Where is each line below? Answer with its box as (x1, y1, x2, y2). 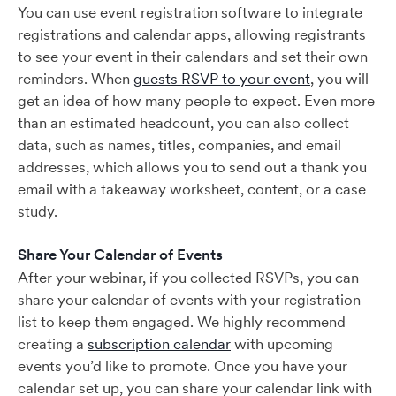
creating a (18, 334, 88, 354)
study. (18, 202, 61, 221)
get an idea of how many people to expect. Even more (18, 91, 375, 110)
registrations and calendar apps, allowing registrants (18, 25, 366, 44)
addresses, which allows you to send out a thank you (18, 157, 367, 177)
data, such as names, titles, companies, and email (18, 135, 341, 155)
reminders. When (18, 69, 133, 88)
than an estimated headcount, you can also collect (18, 113, 349, 133)
